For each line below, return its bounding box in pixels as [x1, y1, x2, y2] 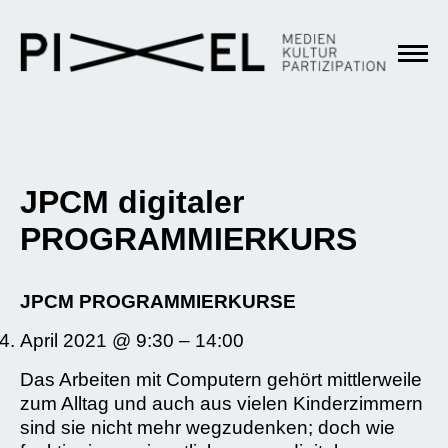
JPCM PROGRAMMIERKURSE [20, 291, 296, 312]
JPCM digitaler [20, 184, 244, 220]
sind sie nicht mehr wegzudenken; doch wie [20, 417, 395, 438]
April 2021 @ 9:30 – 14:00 [20, 330, 244, 351]
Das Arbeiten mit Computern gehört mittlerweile [20, 369, 422, 390]
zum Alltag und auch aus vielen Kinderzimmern [20, 393, 423, 414]
